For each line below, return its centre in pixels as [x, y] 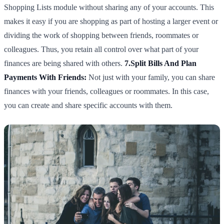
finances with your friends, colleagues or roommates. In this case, [106, 91]
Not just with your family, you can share [151, 77]
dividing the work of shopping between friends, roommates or [101, 35]
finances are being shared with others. [64, 63]
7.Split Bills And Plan [160, 63]
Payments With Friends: [45, 77]
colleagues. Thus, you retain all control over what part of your [101, 49]
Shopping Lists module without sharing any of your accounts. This [109, 7]
